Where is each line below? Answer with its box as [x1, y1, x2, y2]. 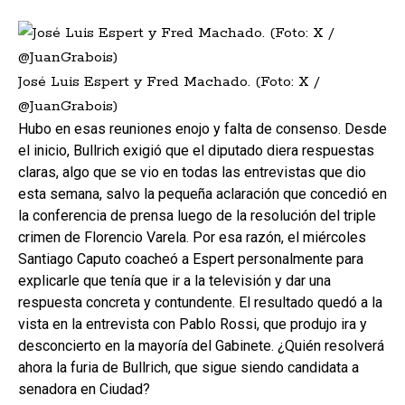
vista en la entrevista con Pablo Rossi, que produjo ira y [18, 316, 367, 334]
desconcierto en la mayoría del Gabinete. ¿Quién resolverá [18, 337, 384, 355]
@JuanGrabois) [18, 97, 118, 117]
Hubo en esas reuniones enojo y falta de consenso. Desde [18, 120, 387, 138]
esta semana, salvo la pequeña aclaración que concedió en [18, 185, 387, 203]
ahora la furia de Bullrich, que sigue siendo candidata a [18, 359, 359, 377]
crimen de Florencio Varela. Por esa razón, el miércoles [18, 229, 366, 247]
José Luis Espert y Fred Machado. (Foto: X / [18, 72, 320, 92]
